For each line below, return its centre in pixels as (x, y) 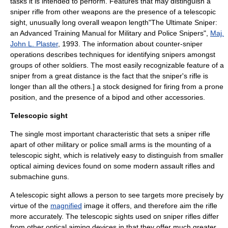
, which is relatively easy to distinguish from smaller (141, 155)
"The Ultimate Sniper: (183, 22)
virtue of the (30, 206)
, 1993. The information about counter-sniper (130, 44)
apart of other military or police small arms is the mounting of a (111, 145)
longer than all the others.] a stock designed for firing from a (107, 87)
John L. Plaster (34, 44)
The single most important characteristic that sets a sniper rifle (110, 134)
